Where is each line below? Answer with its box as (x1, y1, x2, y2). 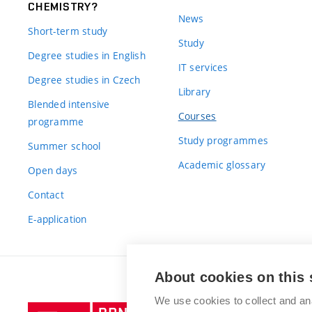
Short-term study (28, 24, 108, 38)
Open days (28, 163, 78, 177)
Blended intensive (28, 97, 110, 111)
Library (178, 84, 211, 98)
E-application (28, 212, 87, 226)
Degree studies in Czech (28, 72, 141, 86)
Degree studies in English (28, 48, 146, 62)
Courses (178, 109, 217, 123)
